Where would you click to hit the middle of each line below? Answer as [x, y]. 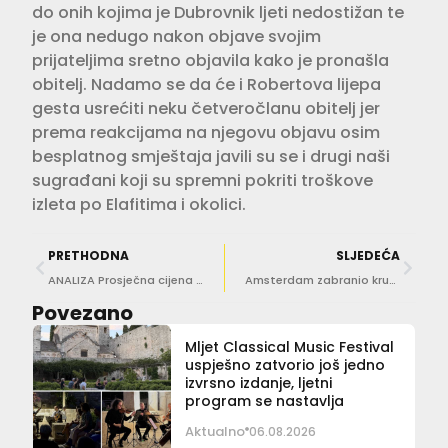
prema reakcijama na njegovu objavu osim [206, 133]
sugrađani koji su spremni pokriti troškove [202, 181]
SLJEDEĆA [368, 256]
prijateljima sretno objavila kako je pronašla [210, 61]
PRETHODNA [88, 256]
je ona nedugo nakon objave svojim [176, 37]
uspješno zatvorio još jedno [284, 365]
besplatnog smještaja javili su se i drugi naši [211, 157]
